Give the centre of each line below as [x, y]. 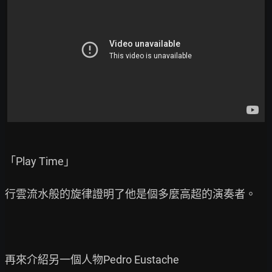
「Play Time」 [40, 161]
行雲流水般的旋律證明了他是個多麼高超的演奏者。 [131, 194]
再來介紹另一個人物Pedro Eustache [92, 259]
